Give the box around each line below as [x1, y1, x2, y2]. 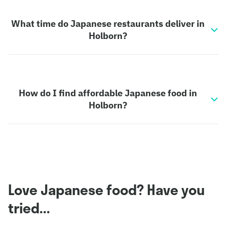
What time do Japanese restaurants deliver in [11, 18, 205, 29]
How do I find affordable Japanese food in [18, 87, 197, 99]
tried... [8, 199, 50, 217]
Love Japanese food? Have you [8, 181, 205, 199]
